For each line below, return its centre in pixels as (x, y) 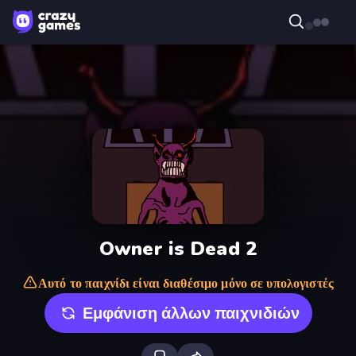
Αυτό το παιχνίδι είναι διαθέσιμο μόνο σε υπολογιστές (186, 284)
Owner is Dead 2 (178, 248)
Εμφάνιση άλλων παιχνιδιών (191, 313)
